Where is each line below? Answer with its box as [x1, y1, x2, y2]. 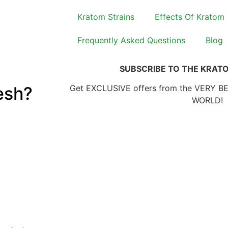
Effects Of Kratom [155, 12, 224, 22]
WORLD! [191, 95, 223, 106]
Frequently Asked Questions [77, 35, 185, 45]
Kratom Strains [77, 12, 134, 22]
